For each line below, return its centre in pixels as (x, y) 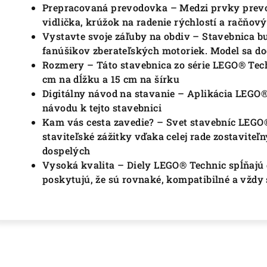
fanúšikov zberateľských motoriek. (126, 51)
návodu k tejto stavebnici (102, 108)
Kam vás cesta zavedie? (100, 122)
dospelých (66, 151)
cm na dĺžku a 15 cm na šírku (111, 79)
